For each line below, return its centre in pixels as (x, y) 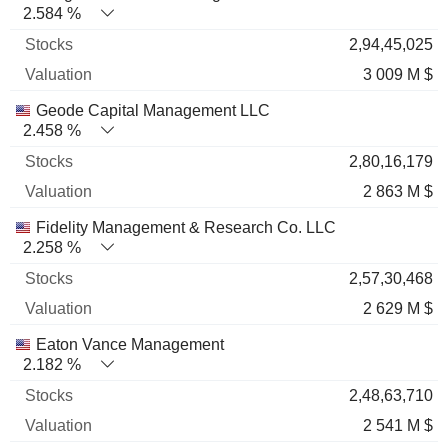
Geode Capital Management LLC (153, 110)
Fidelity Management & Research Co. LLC (186, 227)
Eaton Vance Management (130, 344)
